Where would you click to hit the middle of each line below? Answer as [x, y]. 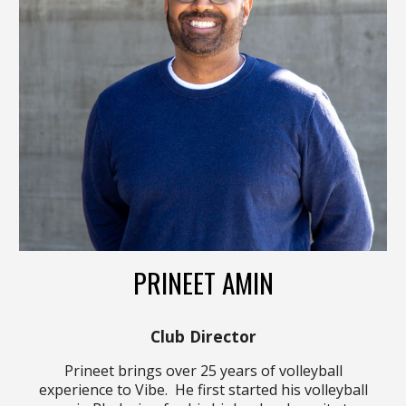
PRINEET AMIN [203, 283]
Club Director [203, 337]
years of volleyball [279, 371]
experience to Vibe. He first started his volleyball [203, 390]
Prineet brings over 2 [136, 371]
